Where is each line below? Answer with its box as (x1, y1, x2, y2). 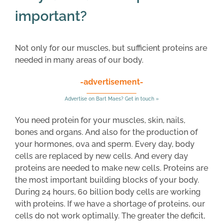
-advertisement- (80, 77, 143, 87)
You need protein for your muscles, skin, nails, (15, 115, 185, 125)
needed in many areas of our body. (15, 55, 143, 65)
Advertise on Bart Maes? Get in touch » (64, 96, 159, 102)
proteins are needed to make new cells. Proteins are (15, 163, 208, 173)
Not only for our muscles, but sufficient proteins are (15, 43, 207, 53)
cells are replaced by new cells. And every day (15, 151, 188, 161)
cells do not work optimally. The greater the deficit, (15, 211, 205, 221)
